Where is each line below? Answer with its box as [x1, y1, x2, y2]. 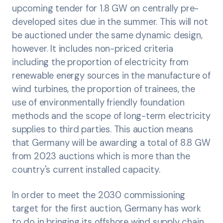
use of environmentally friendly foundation [12, 97, 185, 109]
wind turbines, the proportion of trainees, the [12, 83, 195, 95]
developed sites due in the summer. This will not [12, 16, 208, 28]
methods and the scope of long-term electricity [12, 110, 211, 122]
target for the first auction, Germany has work [12, 203, 201, 215]
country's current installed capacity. [12, 164, 163, 176]
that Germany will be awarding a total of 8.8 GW [12, 137, 211, 149]
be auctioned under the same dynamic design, [12, 29, 203, 41]
